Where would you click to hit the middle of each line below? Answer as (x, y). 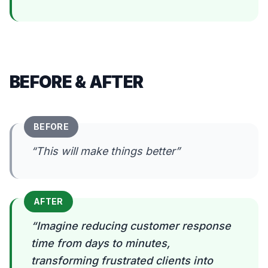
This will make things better (106, 151)
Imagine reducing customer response (134, 226)
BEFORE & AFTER (77, 82)
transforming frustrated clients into (122, 261)
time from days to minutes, (100, 243)
